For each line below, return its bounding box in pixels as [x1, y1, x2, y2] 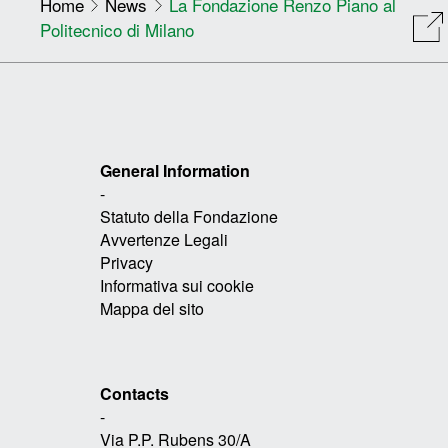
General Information [100, 159, 250, 182]
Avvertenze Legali [100, 228, 228, 251]
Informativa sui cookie [100, 274, 254, 297]
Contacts [100, 382, 169, 405]
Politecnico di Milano [40, 17, 194, 42]
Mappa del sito [100, 297, 204, 320]
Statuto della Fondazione [100, 205, 278, 228]
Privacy [100, 251, 153, 274]
